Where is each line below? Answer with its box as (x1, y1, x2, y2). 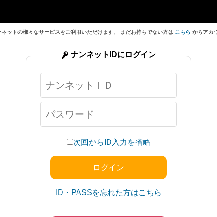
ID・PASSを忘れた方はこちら (55, 188, 162, 197)
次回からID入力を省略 (73, 138, 151, 146)
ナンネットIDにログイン (71, 50, 156, 59)
